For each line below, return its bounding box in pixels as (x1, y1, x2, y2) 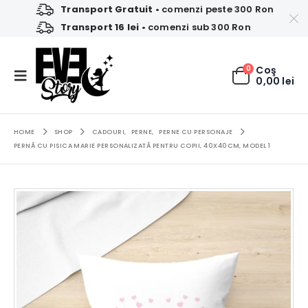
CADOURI (91, 127, 124, 137)
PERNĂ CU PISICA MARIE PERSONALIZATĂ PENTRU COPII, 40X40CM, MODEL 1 (14, 141, 271, 151)
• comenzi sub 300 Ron (139, 20, 251, 34)
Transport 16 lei (60, 20, 140, 34)
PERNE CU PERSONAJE (159, 127, 233, 137)
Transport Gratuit (60, 2, 153, 16)
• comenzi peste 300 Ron (153, 2, 274, 16)
